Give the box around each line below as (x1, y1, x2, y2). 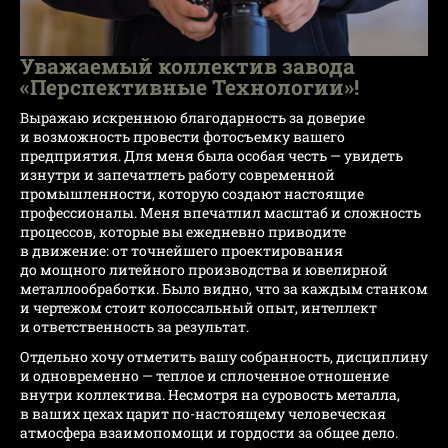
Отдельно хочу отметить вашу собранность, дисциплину (20, 346, 428, 366)
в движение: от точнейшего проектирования (20, 241, 343, 261)
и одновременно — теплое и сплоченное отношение (20, 365, 389, 385)
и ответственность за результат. (20, 317, 249, 337)
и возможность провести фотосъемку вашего (20, 127, 345, 147)
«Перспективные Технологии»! (20, 72, 359, 101)
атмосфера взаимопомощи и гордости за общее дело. (20, 422, 398, 442)
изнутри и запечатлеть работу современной (20, 165, 335, 185)
